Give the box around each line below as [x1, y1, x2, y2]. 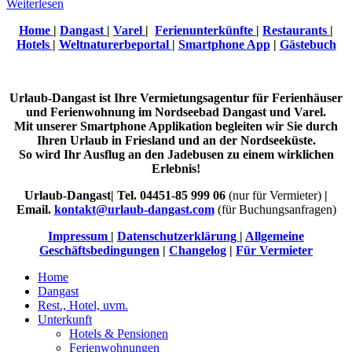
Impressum [48, 229, 111, 243]
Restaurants [262, 23, 330, 37]
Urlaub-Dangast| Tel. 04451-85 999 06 [24, 188, 229, 202]
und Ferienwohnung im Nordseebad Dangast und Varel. [26, 104, 326, 119]
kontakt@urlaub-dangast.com [53, 202, 214, 216]
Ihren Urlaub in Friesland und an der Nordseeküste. [36, 133, 316, 147]
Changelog [169, 243, 226, 257]
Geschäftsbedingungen [39, 243, 159, 257]
